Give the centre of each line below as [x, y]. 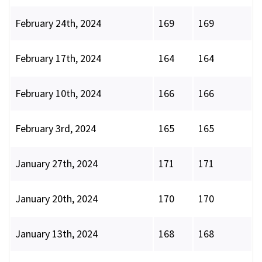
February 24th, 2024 [58, 23]
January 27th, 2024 [56, 164]
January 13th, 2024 [56, 234]
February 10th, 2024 [58, 94]
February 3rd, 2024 [56, 129]
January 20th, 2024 [56, 199]
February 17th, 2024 [58, 58]
